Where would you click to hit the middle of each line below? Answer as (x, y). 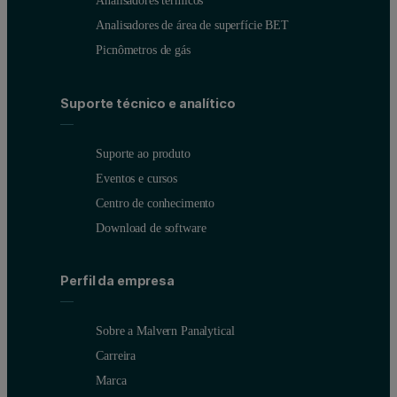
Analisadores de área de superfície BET (192, 25)
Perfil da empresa (117, 281)
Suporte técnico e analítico (148, 103)
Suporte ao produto (143, 153)
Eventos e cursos (136, 178)
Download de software (151, 227)
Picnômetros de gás (143, 50)
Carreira (116, 356)
